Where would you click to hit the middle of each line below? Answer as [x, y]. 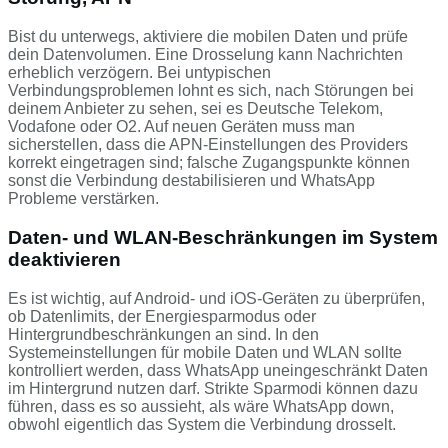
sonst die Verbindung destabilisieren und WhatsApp [191, 181]
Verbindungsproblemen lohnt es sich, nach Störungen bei [211, 91]
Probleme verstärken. [83, 199]
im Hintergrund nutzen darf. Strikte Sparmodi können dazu [213, 388]
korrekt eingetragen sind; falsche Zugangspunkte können [209, 163]
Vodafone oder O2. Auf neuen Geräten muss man [181, 127]
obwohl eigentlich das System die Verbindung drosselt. [202, 424]
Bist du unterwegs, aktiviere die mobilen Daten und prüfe [208, 37]
